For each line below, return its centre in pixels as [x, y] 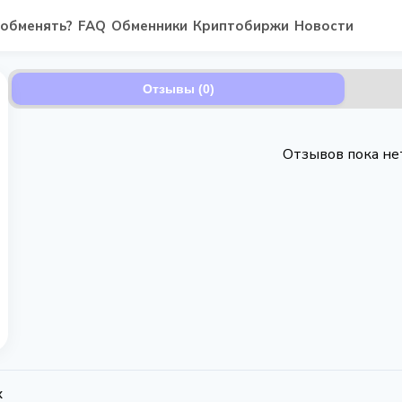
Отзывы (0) [178, 89]
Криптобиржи [241, 26]
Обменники [149, 26]
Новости [324, 26]
